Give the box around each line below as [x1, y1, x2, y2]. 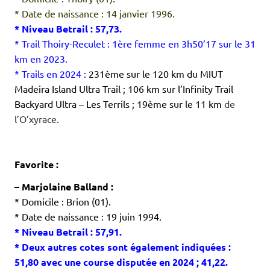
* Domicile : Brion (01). [14, 195, 111, 208]
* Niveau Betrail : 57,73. [14, 22, 122, 36]
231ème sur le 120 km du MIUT [89, 67, 223, 80]
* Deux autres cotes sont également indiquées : [14, 240, 231, 254]
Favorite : [14, 158, 58, 171]
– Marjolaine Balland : [14, 180, 113, 193]
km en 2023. [14, 52, 67, 65]
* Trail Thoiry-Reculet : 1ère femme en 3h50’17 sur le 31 [14, 37, 256, 50]
